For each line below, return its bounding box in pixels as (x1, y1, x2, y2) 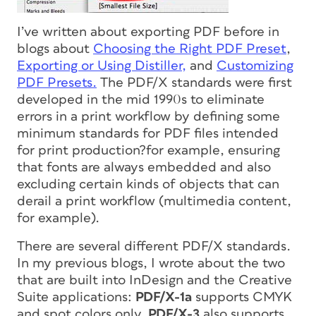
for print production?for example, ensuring (17, 143, 280, 157)
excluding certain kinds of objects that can (17, 177, 279, 191)
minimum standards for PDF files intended (17, 126, 279, 140)
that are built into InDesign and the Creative (17, 273, 292, 287)
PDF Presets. (17, 75, 97, 90)
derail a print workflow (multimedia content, (17, 194, 291, 208)
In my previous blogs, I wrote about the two (17, 256, 285, 270)
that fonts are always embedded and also (17, 160, 271, 174)
